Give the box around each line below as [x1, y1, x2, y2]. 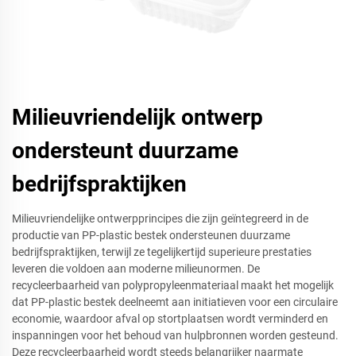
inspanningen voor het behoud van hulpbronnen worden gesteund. [12, 328, 339, 342]
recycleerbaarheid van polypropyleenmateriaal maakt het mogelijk [12, 278, 334, 292]
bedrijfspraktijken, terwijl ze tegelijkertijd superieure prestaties [12, 245, 311, 258]
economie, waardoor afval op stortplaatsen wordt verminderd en [12, 311, 328, 325]
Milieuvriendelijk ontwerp [12, 103, 263, 130]
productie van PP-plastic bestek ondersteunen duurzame [12, 228, 290, 242]
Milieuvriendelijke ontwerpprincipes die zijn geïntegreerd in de [12, 211, 308, 225]
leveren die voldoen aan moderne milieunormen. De [12, 261, 260, 275]
